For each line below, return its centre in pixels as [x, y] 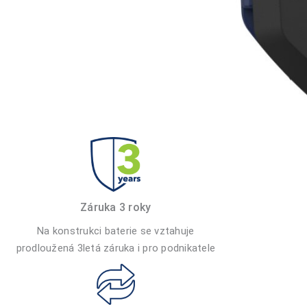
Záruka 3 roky [116, 207]
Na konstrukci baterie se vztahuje [116, 231]
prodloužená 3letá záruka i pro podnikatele [115, 248]
